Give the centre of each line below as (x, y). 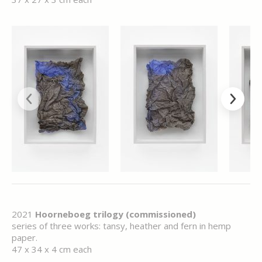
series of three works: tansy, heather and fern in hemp (121, 226)
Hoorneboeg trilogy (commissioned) (116, 214)
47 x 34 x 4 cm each (52, 249)
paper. (25, 237)
